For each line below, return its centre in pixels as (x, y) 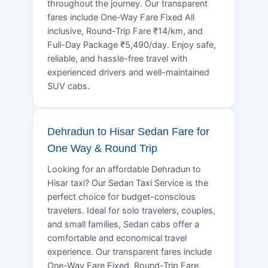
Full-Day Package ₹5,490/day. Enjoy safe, (132, 45)
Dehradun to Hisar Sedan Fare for (128, 131)
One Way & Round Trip (102, 148)
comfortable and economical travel (117, 238)
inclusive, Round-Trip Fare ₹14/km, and (125, 31)
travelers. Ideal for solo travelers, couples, (131, 210)
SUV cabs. (68, 86)
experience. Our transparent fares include (130, 252)
